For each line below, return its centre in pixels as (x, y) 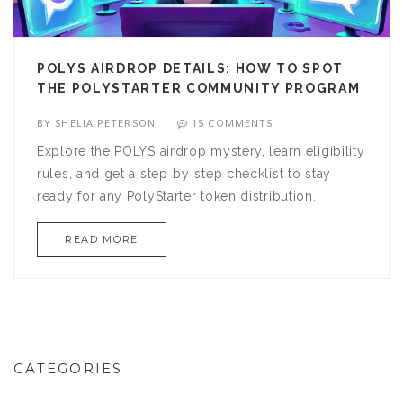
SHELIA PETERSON (105, 123)
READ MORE (102, 240)
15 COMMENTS (233, 123)
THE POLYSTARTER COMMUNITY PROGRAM (199, 89)
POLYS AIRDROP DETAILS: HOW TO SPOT (191, 69)
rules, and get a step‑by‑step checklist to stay (184, 174)
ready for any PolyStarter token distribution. (177, 197)
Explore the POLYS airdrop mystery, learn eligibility (201, 152)
